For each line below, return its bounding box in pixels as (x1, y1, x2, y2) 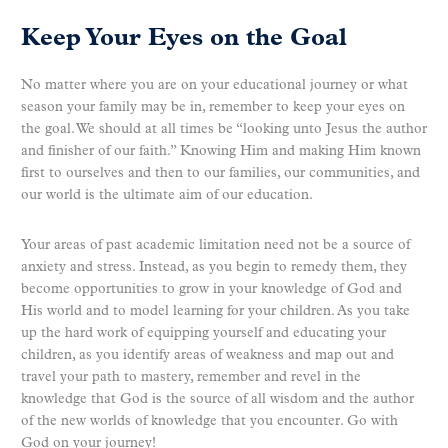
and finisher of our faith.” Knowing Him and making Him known (21, 143, 421, 159)
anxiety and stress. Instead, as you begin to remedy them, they (21, 259, 407, 275)
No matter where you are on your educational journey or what (21, 77, 408, 93)
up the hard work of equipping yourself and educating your (21, 325, 386, 341)
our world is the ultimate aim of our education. (21, 187, 313, 203)
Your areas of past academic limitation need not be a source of (21, 237, 410, 253)
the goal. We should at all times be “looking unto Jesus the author (21, 121, 427, 137)
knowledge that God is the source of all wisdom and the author (21, 391, 414, 407)
